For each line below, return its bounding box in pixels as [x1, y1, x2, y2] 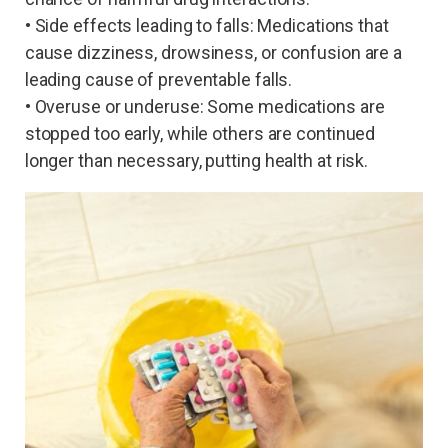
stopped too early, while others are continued [24, 123, 376, 145]
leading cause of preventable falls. [24, 69, 293, 91]
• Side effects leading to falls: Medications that [24, 15, 389, 37]
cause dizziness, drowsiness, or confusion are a [24, 42, 403, 64]
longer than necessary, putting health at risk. [24, 150, 369, 172]
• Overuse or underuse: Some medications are [24, 96, 385, 118]
